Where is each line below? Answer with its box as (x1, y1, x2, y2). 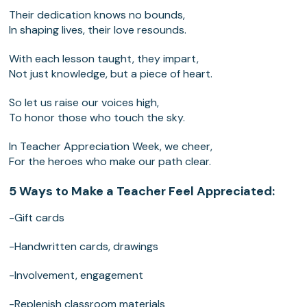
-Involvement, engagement (9, 268, 144, 283)
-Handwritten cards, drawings (9, 239, 159, 254)
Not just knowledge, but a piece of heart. (9, 66, 213, 82)
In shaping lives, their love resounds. (9, 23, 187, 38)
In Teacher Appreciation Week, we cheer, (9, 139, 213, 154)
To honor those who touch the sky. (9, 110, 186, 125)
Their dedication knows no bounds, (9, 8, 186, 23)
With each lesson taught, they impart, (9, 51, 199, 66)
